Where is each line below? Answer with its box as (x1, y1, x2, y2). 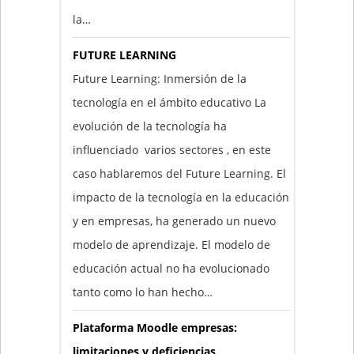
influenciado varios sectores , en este (72, 141, 271, 157)
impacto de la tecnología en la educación (72, 189, 289, 205)
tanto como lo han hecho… (72, 284, 213, 299)
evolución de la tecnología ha (72, 118, 227, 134)
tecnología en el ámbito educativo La (72, 94, 266, 110)
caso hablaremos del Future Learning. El (72, 165, 286, 181)
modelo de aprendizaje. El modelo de (72, 236, 270, 252)
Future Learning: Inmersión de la (72, 70, 247, 86)
